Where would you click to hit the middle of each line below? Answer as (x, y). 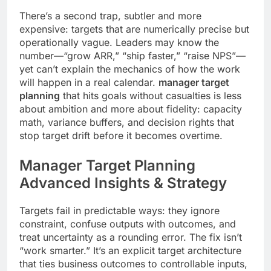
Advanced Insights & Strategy (123, 183)
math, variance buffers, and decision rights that (127, 122)
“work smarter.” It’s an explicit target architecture (130, 251)
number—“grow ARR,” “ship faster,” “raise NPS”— (132, 56)
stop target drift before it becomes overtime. (121, 136)
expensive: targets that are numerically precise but (134, 29)
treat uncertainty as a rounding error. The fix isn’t (131, 237)
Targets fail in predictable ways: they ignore (119, 211)
